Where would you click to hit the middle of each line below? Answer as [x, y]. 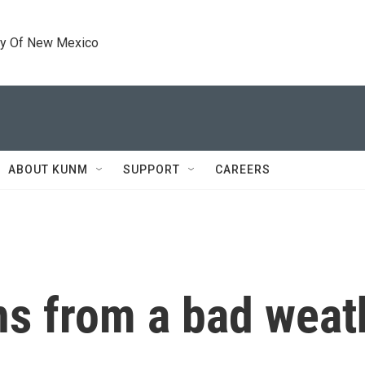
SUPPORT [152, 169]
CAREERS [243, 169]
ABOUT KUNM [48, 169]
